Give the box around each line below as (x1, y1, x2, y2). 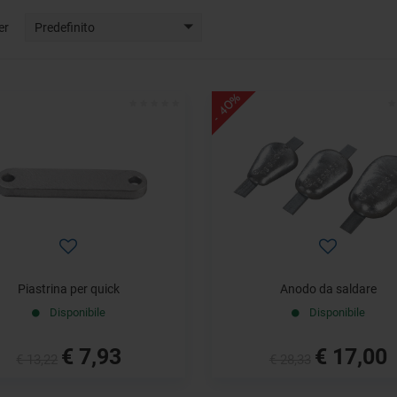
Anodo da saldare (279, 280, 377, 298)
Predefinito (34, 19, 95, 36)
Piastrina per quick (18, 280, 121, 298)
